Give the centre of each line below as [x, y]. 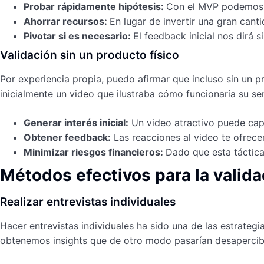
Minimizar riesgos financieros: [95, 152]
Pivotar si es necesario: [78, 36]
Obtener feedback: [67, 137]
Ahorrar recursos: [67, 21]
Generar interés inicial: [76, 123]
